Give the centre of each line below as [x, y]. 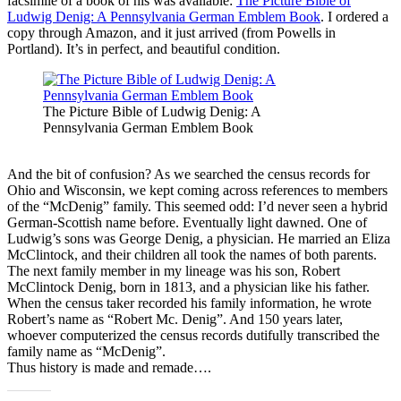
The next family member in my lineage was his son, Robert [174, 270]
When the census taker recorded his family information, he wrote [189, 303]
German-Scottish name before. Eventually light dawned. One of [187, 222]
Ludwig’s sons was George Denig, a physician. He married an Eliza [199, 238]
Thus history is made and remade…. [109, 367]
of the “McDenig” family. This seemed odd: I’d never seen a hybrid [197, 206]
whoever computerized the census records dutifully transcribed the [193, 335]
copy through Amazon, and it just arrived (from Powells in [171, 32]
